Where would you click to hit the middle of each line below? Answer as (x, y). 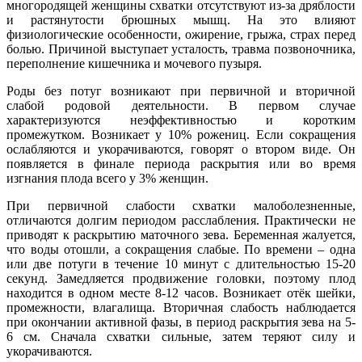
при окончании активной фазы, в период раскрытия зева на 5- (181, 322)
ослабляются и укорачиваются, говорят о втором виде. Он (181, 149)
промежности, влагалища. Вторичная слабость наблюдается (181, 308)
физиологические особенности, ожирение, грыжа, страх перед (181, 35)
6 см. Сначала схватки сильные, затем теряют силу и (181, 337)
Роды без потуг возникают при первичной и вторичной (181, 91)
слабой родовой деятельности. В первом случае (181, 106)
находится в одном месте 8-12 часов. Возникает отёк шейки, (181, 293)
